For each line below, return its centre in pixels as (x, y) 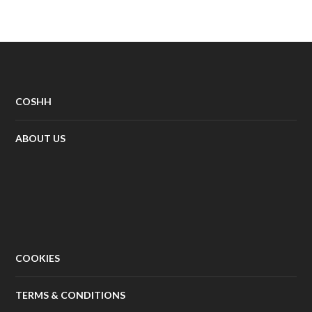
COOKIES (38, 258)
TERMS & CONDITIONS (71, 295)
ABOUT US (41, 139)
